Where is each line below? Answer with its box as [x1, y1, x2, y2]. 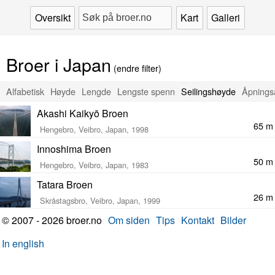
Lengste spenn [117, 85, 175, 98]
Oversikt [34, 10, 71, 25]
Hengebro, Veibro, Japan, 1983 [40, 159, 149, 171]
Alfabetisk [6, 85, 44, 98]
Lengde [82, 85, 111, 98]
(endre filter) [111, 61, 161, 74]
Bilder [220, 213, 246, 227]
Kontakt [181, 213, 214, 227]
